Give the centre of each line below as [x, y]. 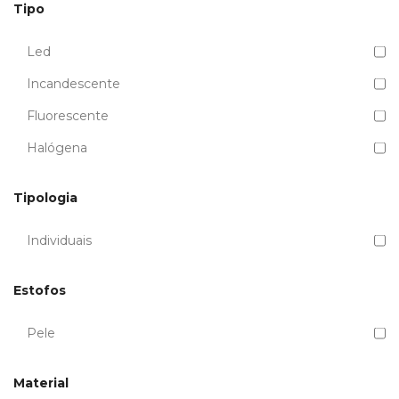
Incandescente [73, 84]
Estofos [40, 291]
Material [41, 383]
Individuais [59, 241]
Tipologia [45, 198]
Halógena [57, 148]
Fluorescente [68, 116]
